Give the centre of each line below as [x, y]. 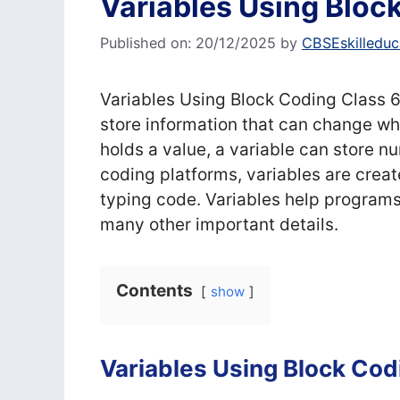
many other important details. [219, 225]
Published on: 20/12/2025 [188, 43]
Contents [154, 291]
